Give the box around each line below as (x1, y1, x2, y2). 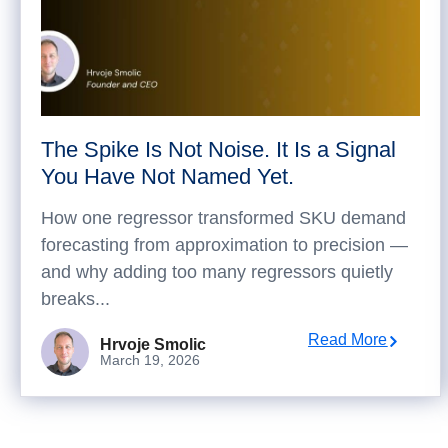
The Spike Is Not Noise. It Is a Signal (41, 137, 396, 162)
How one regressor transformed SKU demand (41, 208, 406, 228)
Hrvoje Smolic (100, 336, 207, 353)
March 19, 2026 (100, 352, 201, 368)
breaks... (41, 289, 110, 309)
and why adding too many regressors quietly (41, 262, 393, 282)
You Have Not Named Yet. (41, 164, 294, 189)
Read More (308, 331, 388, 348)
